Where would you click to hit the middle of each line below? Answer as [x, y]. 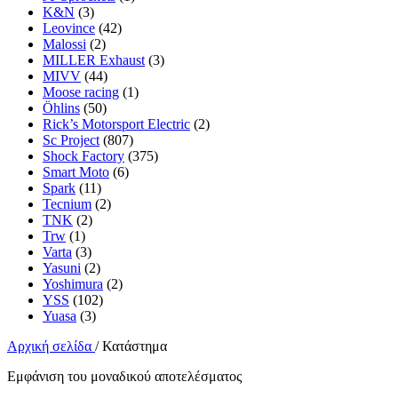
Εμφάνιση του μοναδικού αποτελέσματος [124, 376]
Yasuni [62, 267]
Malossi [64, 44]
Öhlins [61, 107]
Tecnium [67, 203]
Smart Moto [76, 171]
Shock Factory [84, 155]
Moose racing [81, 92]
